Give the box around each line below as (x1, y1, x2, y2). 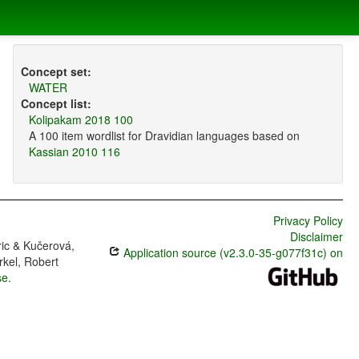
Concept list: (20, 95, 91, 112)
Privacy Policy (272, 212, 343, 229)
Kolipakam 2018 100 (28, 111, 133, 128)
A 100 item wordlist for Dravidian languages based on (28, 127, 300, 144)
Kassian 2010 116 (28, 143, 120, 160)
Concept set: (20, 63, 91, 80)
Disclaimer (289, 228, 343, 245)
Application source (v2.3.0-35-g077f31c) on (119, 244, 343, 261)
